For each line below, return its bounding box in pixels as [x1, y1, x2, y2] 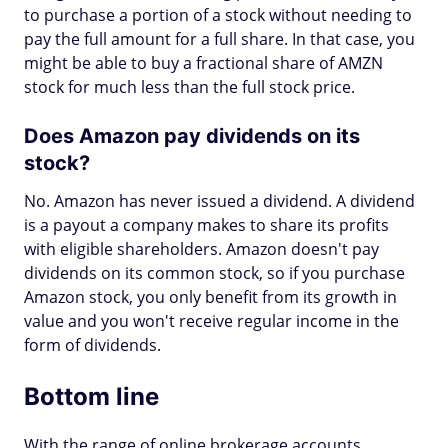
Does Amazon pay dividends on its [24, 124, 360, 148]
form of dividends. [24, 334, 161, 356]
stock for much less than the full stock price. [24, 76, 355, 98]
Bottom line [24, 382, 159, 411]
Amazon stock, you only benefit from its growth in [24, 286, 397, 308]
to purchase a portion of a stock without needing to [24, 4, 412, 26]
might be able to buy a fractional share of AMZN [24, 52, 383, 74]
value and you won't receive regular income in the [24, 310, 399, 332]
